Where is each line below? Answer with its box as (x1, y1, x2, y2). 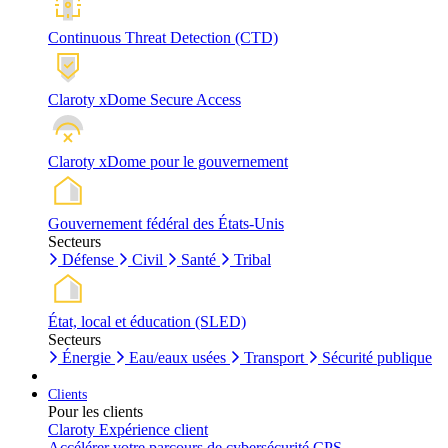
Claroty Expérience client (48, 420, 208, 438)
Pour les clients (48, 402, 143, 420)
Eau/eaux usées (129, 348, 226, 366)
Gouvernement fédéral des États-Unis (48, 214, 284, 232)
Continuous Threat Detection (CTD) (48, 28, 278, 46)
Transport (244, 348, 304, 366)
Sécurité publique (322, 348, 432, 366)
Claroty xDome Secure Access (48, 90, 241, 108)
